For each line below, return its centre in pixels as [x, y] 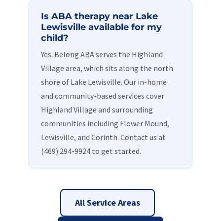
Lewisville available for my [102, 27]
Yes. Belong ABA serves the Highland [102, 54]
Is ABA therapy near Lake [100, 16]
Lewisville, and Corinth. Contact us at [104, 137]
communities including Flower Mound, [105, 123]
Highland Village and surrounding [97, 110]
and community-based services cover [103, 96]
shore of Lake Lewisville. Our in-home [104, 82]
